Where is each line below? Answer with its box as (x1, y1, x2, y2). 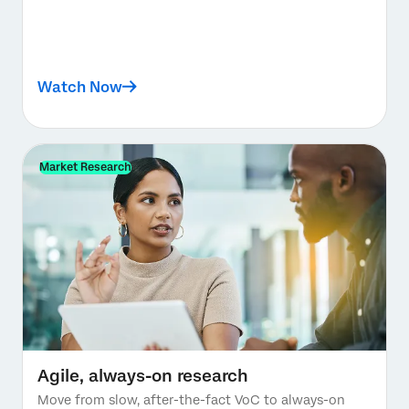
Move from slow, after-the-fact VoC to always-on (37, 392, 345, 407)
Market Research (39, 160, 131, 173)
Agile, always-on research (37, 365, 248, 385)
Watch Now (37, 78, 122, 96)
